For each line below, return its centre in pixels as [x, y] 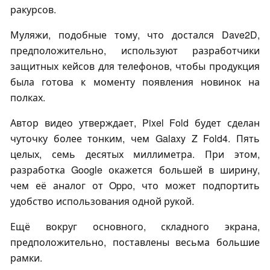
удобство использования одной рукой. [102, 201]
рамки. [26, 258]
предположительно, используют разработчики [135, 51]
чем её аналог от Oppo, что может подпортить [135, 186]
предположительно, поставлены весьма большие [135, 242]
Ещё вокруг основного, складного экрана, [135, 227]
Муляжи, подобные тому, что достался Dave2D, [135, 35]
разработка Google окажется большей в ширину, [135, 170]
